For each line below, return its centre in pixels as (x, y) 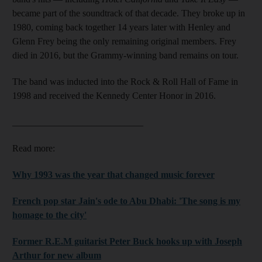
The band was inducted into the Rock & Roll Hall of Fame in (125, 82)
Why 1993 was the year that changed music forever (113, 175)
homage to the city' (49, 215)
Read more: (34, 149)
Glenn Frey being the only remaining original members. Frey (124, 42)
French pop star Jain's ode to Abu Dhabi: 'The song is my (126, 201)
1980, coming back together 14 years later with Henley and (121, 27)
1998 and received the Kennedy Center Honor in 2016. (114, 96)
